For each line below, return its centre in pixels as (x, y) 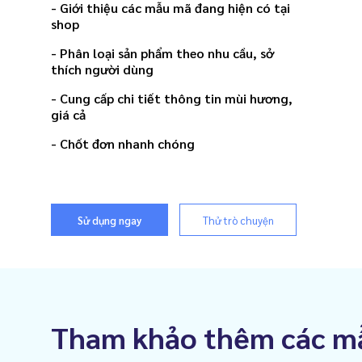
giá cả (68, 114)
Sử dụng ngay (109, 220)
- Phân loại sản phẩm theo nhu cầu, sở (162, 53)
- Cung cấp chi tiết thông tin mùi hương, (172, 98)
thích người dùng (102, 69)
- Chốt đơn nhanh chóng (123, 143)
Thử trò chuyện (238, 220)
